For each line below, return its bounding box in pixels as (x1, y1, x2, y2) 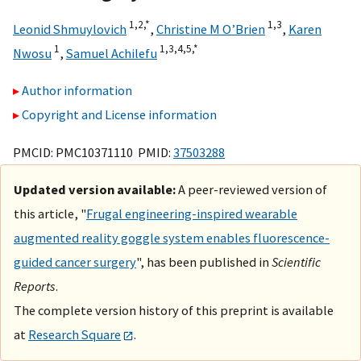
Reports (14, 277, 56, 294)
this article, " (14, 205, 86, 222)
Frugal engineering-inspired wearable (86, 205, 297, 222)
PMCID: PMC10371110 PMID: (13, 143, 173, 160)
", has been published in (136, 253, 272, 270)
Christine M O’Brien (156, 20, 265, 37)
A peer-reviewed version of (176, 180, 327, 197)
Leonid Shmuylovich (13, 20, 127, 37)
